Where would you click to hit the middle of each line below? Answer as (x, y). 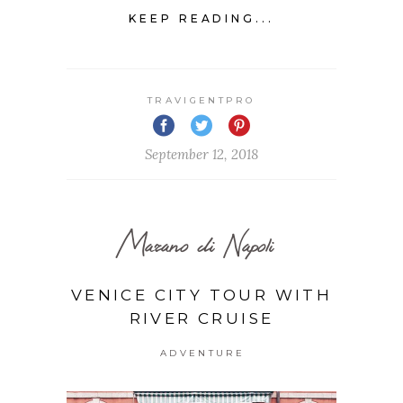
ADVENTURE (202, 354)
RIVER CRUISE (201, 319)
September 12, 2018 (201, 155)
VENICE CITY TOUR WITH (201, 296)
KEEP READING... (201, 19)
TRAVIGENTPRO (201, 101)
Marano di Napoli (195, 245)
